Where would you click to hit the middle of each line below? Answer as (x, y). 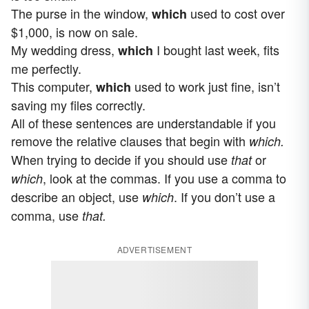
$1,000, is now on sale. (74, 31)
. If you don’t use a (225, 196)
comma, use (47, 215)
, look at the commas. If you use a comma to (165, 178)
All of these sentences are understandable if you (143, 122)
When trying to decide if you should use (121, 159)
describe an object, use (77, 196)
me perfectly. (46, 68)
